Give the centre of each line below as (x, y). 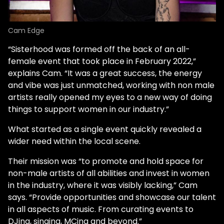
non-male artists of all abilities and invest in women (109, 173)
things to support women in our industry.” (88, 109)
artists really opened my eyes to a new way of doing (110, 97)
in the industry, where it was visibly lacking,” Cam (103, 185)
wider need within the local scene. (74, 141)
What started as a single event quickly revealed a (105, 129)
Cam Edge (26, 31)
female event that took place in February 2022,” (102, 61)
